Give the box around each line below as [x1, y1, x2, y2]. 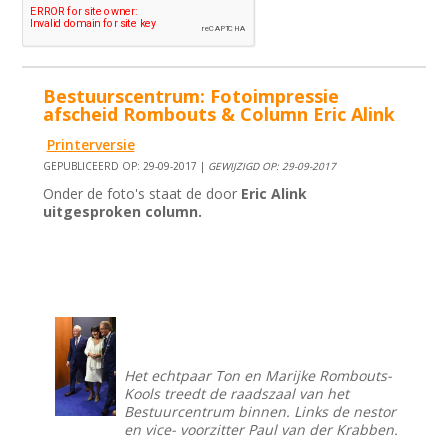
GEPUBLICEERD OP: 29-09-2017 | [43, 159, 209, 174]
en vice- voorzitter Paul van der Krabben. [124, 420, 399, 440]
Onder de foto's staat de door [43, 184, 242, 204]
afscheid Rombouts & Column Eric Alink [43, 102, 396, 127]
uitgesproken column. [43, 202, 203, 222]
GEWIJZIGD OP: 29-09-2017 [208, 159, 337, 174]
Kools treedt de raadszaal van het [124, 384, 350, 404]
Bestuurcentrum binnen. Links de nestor [124, 402, 397, 422]
